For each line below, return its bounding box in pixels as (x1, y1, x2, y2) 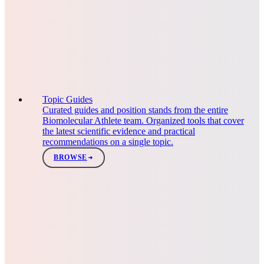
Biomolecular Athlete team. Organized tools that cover (42, 115, 244, 126)
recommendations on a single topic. (42, 136, 173, 147)
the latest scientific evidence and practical (42, 126, 195, 136)
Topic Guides (42, 94, 93, 104)
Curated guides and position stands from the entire (42, 104, 228, 115)
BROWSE (54, 153, 87, 162)
